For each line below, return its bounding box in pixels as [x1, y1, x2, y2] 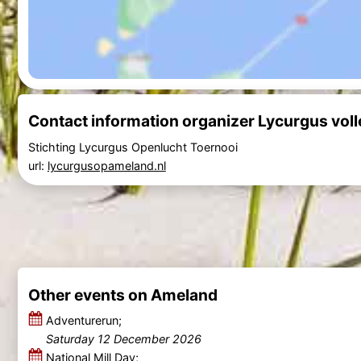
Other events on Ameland [27, 284, 218, 305]
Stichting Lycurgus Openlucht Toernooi [27, 139, 238, 154]
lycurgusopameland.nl [47, 158, 166, 172]
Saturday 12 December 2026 [45, 331, 201, 346]
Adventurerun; [45, 313, 122, 327]
